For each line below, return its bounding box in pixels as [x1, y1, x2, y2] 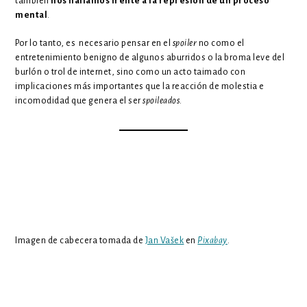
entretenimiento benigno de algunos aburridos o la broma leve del [15, 52, 285, 62]
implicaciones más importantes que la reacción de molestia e [15, 81, 265, 91]
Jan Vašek [145, 235, 184, 245]
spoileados [143, 95, 180, 106]
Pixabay [197, 235, 228, 245]
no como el [197, 38, 245, 48]
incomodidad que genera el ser [15, 95, 143, 106]
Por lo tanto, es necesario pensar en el [15, 38, 173, 48]
